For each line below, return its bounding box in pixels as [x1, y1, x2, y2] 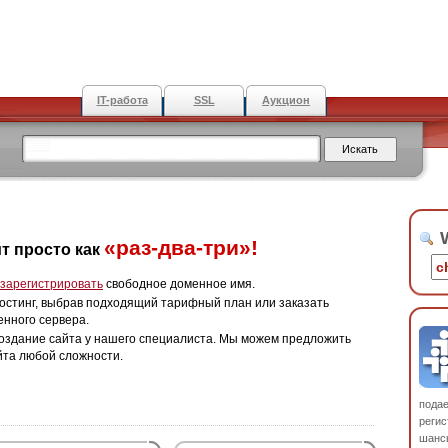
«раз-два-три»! [104, 236, 258, 259]
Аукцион [262, 94, 310, 106]
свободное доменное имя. [103, 277, 255, 291]
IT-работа [96, 94, 148, 106]
